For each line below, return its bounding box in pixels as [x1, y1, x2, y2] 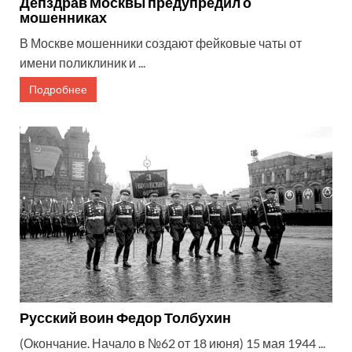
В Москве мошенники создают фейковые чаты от [20, 35, 302, 51]
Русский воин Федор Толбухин [20, 308, 231, 326]
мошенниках [20, 9, 107, 27]
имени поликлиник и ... [20, 55, 145, 71]
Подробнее [29, 82, 87, 97]
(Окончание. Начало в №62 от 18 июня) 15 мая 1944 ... [20, 335, 325, 350]
